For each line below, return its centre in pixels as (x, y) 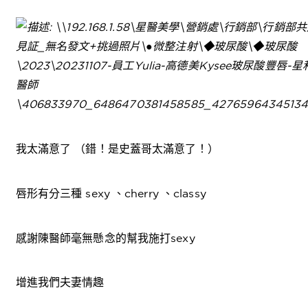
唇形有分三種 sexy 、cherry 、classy (111, 193)
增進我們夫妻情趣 (60, 282)
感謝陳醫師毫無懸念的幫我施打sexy (105, 238)
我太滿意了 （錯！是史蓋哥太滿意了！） (117, 148)
